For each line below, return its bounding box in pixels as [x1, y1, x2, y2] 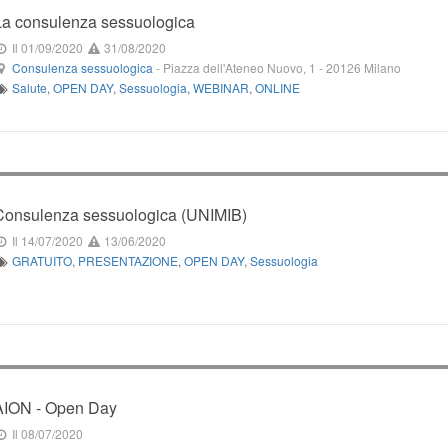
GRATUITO [11, 252, 72, 269]
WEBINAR [192, 79, 249, 96]
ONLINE [254, 79, 300, 96]
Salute [11, 79, 47, 96]
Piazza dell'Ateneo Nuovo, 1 [162, 59, 316, 76]
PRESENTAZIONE [77, 252, 178, 269]
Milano [363, 59, 401, 76]
